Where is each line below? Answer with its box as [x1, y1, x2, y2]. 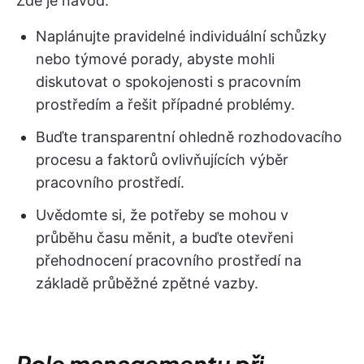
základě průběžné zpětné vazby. [36, 275, 258, 292]
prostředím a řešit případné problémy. [36, 96, 295, 113]
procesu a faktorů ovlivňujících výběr [36, 151, 288, 168]
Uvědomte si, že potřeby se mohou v [36, 206, 288, 223]
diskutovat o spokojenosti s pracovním [36, 73, 301, 90]
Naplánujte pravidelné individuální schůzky [36, 28, 327, 45]
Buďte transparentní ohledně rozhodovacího [36, 128, 342, 145]
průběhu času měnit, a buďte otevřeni [36, 229, 293, 246]
